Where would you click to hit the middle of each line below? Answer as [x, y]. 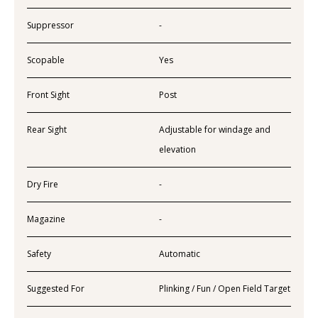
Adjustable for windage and [215, 129]
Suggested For [56, 288]
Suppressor [50, 25]
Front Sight [48, 94]
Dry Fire [43, 184]
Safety [39, 253]
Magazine [46, 219]
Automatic [180, 253]
